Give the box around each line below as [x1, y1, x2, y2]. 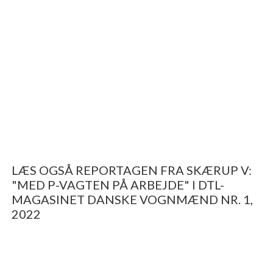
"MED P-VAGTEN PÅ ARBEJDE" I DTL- [11, 177, 224, 193]
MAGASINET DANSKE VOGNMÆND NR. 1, [11, 192, 253, 207]
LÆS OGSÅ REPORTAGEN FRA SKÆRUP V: [11, 163, 252, 178]
